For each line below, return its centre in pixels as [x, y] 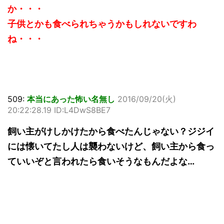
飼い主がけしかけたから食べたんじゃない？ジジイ [111, 131]
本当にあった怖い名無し [71, 99]
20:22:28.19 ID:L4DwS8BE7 [59, 110]
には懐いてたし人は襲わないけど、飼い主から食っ [111, 146]
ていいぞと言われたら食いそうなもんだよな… [101, 161]
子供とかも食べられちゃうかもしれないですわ [102, 24]
